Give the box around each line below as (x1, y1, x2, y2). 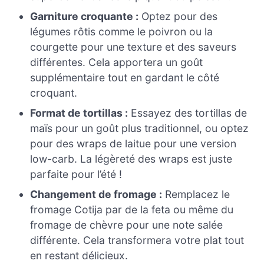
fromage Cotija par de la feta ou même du (30, 203, 234, 216)
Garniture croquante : (30, 10, 139, 23)
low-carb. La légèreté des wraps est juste (30, 153, 233, 166)
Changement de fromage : (30, 188, 163, 201)
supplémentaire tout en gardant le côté (30, 71, 220, 84)
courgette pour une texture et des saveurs (30, 41, 237, 54)
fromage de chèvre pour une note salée (30, 219, 223, 232)
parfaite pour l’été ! (30, 168, 123, 181)
